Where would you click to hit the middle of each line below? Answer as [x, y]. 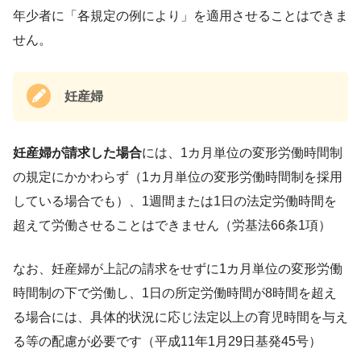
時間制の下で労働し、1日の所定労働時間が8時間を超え [175, 293]
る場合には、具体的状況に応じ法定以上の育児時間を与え [180, 317]
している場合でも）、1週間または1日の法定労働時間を [175, 201]
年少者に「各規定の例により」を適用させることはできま [180, 15]
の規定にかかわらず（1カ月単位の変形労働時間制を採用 [178, 176]
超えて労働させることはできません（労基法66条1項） [172, 225]
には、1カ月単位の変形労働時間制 [242, 152]
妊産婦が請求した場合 [77, 152]
